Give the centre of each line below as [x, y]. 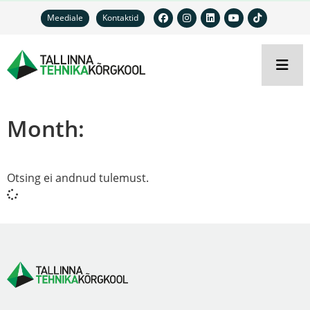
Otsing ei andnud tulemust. [78, 178]
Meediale [65, 18]
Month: [46, 128]
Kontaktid [120, 18]
